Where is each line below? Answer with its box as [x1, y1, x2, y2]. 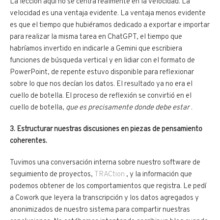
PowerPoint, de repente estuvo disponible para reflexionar [10, 67, 194, 77]
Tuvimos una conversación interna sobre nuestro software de [10, 158, 200, 167]
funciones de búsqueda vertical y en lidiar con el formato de [10, 55, 195, 65]
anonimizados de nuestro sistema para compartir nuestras [10, 205, 190, 215]
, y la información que [125, 169, 192, 179]
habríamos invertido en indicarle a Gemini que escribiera [10, 44, 182, 54]
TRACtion [94, 169, 125, 179]
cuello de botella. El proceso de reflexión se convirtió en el [10, 91, 192, 101]
